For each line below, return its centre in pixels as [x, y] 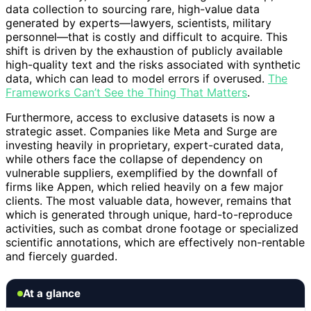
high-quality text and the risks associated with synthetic [153, 65]
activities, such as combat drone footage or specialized [152, 229]
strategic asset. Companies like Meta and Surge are [141, 132]
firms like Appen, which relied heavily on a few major [144, 187]
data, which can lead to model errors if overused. [137, 79]
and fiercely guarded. [61, 257]
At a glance [52, 294]
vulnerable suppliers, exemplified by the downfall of [142, 173]
